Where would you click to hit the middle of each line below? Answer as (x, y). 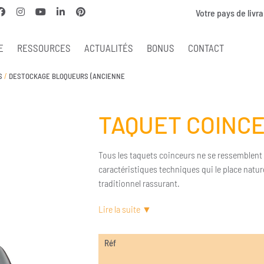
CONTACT (206, 47)
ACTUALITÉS (109, 47)
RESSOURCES (44, 47)
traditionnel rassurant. (139, 183)
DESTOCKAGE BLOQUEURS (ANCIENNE (67, 76)
